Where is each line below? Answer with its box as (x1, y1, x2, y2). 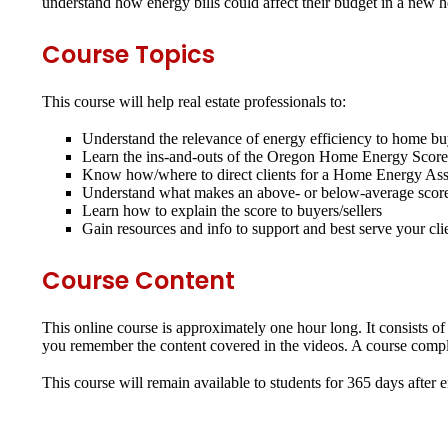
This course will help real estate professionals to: (42, 92, 346, 110)
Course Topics (42, 37, 215, 71)
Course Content (42, 263, 235, 297)
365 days (347, 373, 404, 391)
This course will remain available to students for (42, 373, 347, 391)
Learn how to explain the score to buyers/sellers (82, 201, 382, 219)
